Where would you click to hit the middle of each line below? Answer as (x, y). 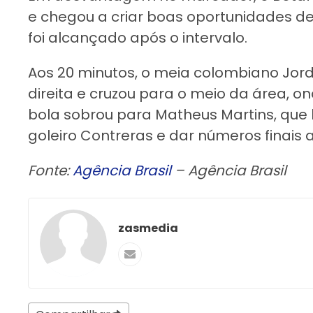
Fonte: (50, 170)
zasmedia (148, 228)
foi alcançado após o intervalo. (138, 37)
